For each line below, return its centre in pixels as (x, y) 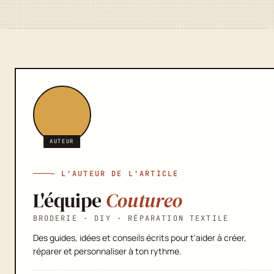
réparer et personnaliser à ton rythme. (107, 251)
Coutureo (144, 200)
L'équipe (69, 200)
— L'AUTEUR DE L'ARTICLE (114, 173)
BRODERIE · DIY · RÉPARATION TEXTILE (131, 218)
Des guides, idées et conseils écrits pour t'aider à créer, (139, 237)
